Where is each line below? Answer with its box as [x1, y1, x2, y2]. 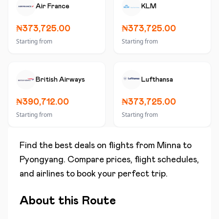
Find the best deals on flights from [20, 141, 157, 150]
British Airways [36, 76, 85, 83]
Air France [36, 3, 69, 10]
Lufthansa [141, 76, 173, 83]
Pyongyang [20, 155, 64, 164]
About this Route [20, 195, 116, 207]
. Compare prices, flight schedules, [64, 155, 199, 164]
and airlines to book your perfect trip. [20, 170, 168, 178]
